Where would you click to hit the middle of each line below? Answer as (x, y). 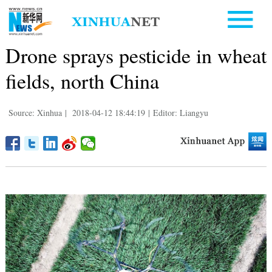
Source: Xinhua (35, 112)
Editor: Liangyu (180, 112)
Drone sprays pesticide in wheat (136, 55)
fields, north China (82, 80)
